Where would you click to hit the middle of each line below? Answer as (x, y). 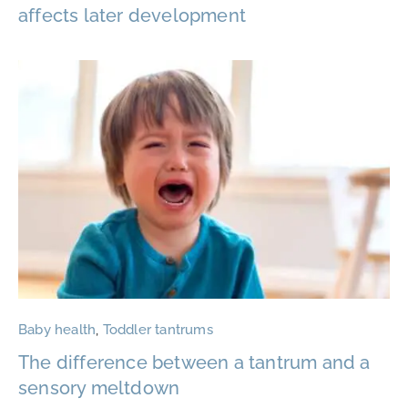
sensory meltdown (99, 388)
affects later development (132, 16)
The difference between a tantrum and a (194, 363)
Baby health (57, 330)
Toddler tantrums (158, 330)
